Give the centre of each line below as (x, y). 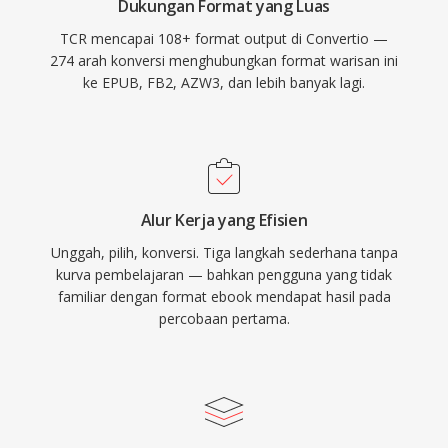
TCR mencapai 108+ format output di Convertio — (224, 38)
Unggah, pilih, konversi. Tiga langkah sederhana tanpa (224, 252)
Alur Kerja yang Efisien (224, 220)
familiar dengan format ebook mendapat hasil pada (224, 296)
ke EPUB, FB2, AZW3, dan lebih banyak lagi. (224, 82)
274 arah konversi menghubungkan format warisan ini (224, 60)
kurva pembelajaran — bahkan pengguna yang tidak (224, 274)
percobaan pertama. (224, 318)
